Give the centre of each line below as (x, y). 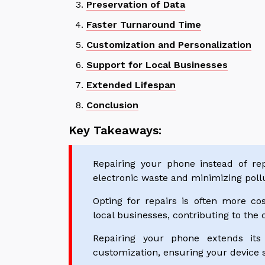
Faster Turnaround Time (144, 24)
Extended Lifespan (131, 85)
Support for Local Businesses (157, 64)
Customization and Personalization (169, 44)
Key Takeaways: (115, 130)
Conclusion (112, 105)
